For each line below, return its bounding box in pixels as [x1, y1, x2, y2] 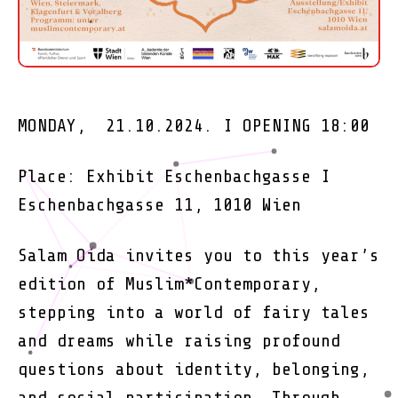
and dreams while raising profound [18, 330, 340, 351]
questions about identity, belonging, [18, 358, 370, 379]
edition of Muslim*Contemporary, [18, 273, 321, 294]
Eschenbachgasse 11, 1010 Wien [18, 194, 301, 215]
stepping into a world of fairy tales [18, 301, 370, 322]
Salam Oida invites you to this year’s [18, 244, 379, 266]
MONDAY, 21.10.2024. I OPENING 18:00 [18, 115, 370, 136]
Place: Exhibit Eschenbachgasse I [18, 165, 330, 187]
